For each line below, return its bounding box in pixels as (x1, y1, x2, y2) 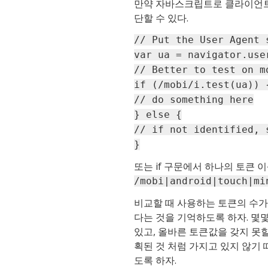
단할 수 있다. (134, 11, 188, 25)
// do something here (134, 94, 254, 106)
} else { (134, 109, 182, 121)
